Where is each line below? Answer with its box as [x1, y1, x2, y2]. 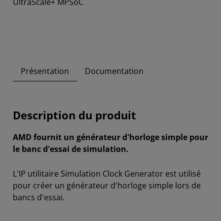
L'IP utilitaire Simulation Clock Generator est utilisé [13, 168, 201, 180]
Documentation [85, 66, 144, 77]
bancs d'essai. [13, 192, 65, 203]
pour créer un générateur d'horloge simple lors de [13, 180, 201, 191]
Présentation [21, 66, 69, 77]
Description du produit [13, 108, 136, 123]
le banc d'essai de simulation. [13, 144, 129, 155]
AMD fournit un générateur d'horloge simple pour [13, 132, 208, 143]
